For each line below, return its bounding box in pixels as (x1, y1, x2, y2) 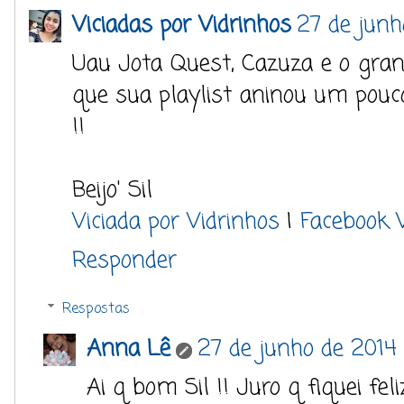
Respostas (61, 298, 130, 320)
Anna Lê (87, 331, 170, 366)
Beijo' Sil (72, 173, 152, 207)
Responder (72, 243, 177, 278)
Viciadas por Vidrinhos (72, 8, 291, 42)
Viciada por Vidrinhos (72, 205, 287, 239)
